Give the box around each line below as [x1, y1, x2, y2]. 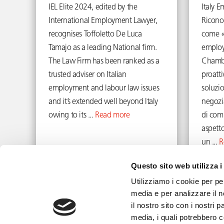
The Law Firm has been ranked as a [48, 57, 159, 65]
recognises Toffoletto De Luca [48, 30, 142, 38]
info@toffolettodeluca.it [36, 213, 115, 221]
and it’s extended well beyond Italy [48, 98, 158, 106]
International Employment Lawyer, [48, 17, 157, 25]
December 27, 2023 [80, 159, 132, 165]
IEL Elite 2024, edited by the [48, 3, 137, 11]
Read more [95, 111, 130, 119]
